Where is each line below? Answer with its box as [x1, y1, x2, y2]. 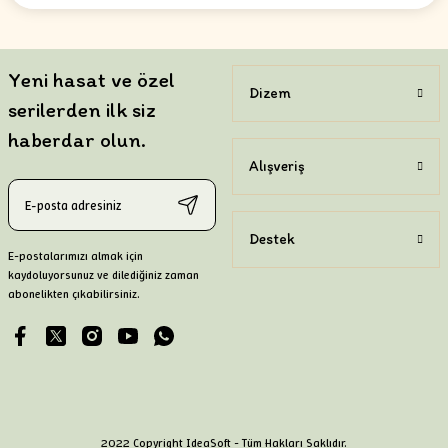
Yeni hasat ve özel [8, 67, 175, 92]
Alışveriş [249, 157, 305, 175]
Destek [249, 230, 295, 248]
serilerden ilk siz [8, 97, 156, 122]
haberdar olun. [8, 127, 146, 152]
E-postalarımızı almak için [8, 248, 143, 264]
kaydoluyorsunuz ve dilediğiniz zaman [8, 267, 199, 283]
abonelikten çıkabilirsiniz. [8, 286, 140, 302]
